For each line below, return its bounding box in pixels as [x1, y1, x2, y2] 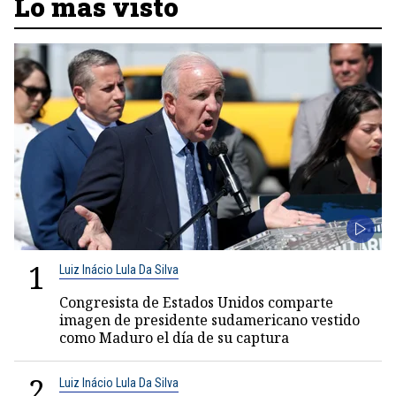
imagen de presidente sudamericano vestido [59, 310, 360, 330]
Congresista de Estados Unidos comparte [59, 293, 333, 312]
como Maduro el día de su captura [59, 328, 289, 347]
